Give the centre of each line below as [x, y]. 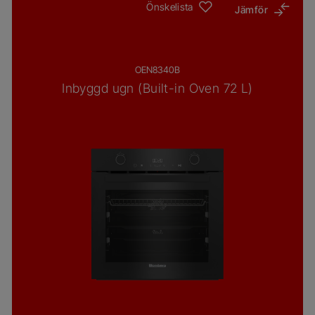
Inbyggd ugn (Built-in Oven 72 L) [157, 88]
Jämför [251, 9]
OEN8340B [157, 70]
